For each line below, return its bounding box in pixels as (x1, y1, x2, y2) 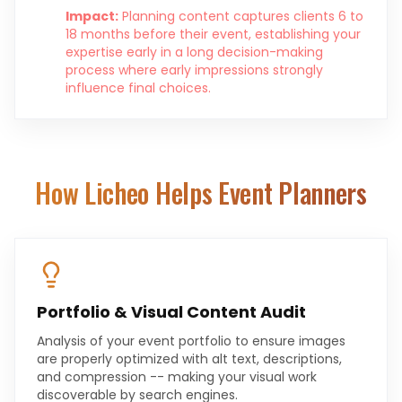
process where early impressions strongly (66, 61, 323, 79)
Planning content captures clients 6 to (122, 7, 363, 25)
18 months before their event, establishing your (66, 25, 361, 43)
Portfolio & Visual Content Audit (37, 301, 306, 323)
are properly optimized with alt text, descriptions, (37, 350, 342, 368)
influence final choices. (66, 79, 211, 97)
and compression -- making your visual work (37, 368, 317, 386)
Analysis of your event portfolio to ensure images (37, 332, 345, 350)
